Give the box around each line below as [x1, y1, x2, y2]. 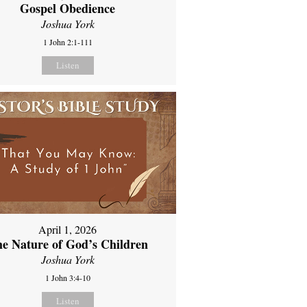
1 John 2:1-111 [42, 36, 93, 48]
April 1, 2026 [38, 221, 97, 236]
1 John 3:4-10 [45, 271, 90, 283]
